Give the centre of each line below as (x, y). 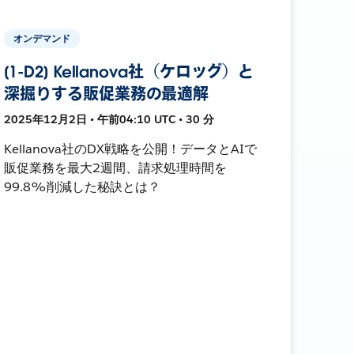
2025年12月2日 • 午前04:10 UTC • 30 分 (109, 119)
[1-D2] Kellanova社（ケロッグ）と (129, 72)
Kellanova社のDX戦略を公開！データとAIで (130, 149)
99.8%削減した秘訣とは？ (82, 186)
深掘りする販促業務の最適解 (107, 94)
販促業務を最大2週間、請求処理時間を (115, 168)
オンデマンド (42, 38)
